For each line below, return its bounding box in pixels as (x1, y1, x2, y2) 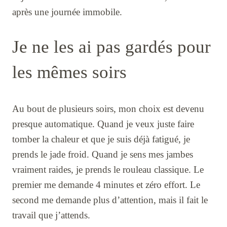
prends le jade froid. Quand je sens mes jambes (12, 148, 193, 160)
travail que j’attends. (12, 209, 90, 220)
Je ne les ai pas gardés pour (12, 36, 211, 57)
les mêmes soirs (12, 62, 127, 82)
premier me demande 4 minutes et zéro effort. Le (12, 179, 200, 190)
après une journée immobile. (12, 6, 122, 17)
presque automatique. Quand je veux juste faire (12, 118, 194, 129)
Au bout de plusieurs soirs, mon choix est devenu (12, 103, 204, 114)
